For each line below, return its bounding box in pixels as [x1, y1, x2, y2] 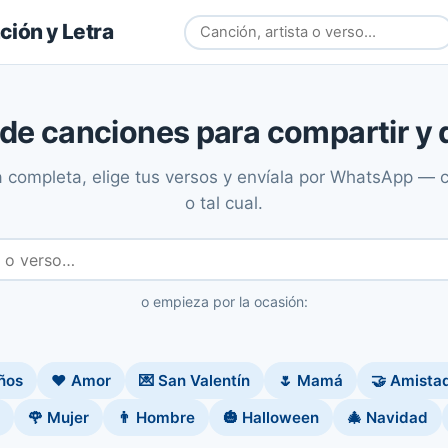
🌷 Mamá [277, 371, 343, 390]
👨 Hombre [116, 408, 195, 427]
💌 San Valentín [138, 371, 250, 390]
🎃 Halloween [222, 408, 319, 427]
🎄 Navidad [346, 408, 428, 427]
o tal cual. [185, 193, 263, 213]
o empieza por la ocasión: [140, 293, 308, 310]
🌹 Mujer [27, 408, 89, 427]
